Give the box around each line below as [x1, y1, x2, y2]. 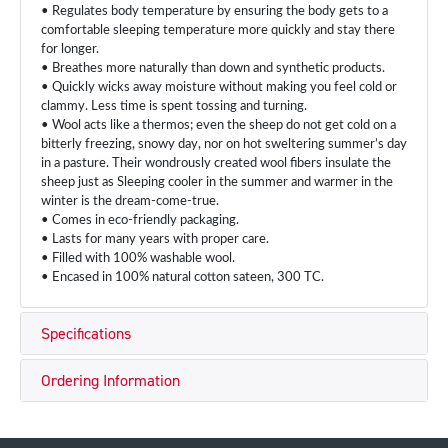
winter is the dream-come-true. [41, 195, 219, 208]
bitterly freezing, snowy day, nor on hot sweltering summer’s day [41, 138, 407, 151]
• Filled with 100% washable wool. [41, 252, 235, 265]
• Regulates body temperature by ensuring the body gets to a [41, 5, 388, 18]
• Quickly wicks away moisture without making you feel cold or [41, 81, 397, 94]
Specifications [41, 323, 131, 344]
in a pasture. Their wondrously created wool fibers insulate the [41, 157, 391, 170]
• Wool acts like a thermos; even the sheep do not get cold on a [41, 119, 396, 132]
